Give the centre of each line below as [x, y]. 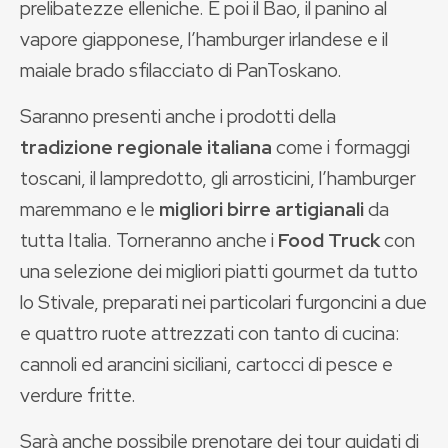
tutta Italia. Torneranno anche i [149, 240]
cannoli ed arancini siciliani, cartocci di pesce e [206, 364]
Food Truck [329, 240]
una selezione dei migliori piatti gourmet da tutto [219, 271]
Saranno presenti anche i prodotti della [178, 116]
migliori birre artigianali [261, 209]
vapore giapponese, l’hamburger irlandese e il [204, 39]
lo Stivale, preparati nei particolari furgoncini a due [223, 302]
